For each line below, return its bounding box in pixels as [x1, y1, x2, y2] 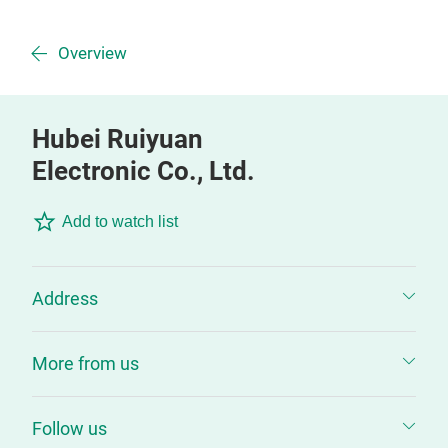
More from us [32, 353, 139, 374]
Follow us [32, 418, 107, 439]
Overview [58, 44, 127, 63]
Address [32, 288, 98, 309]
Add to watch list [62, 213, 178, 230]
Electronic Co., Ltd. [32, 156, 255, 186]
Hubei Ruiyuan [32, 124, 203, 154]
